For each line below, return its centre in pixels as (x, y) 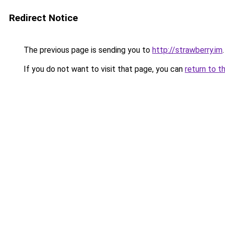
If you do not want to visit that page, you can (103, 69)
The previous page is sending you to (87, 50)
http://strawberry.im (187, 50)
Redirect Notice (43, 18)
